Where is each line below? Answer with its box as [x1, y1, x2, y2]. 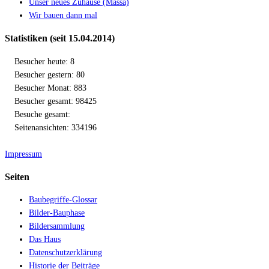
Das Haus [29, 235, 61, 244]
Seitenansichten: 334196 [5, 122, 97, 132]
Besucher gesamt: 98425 [5, 96, 97, 106]
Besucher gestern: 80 [5, 70, 85, 79]
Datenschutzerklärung [29, 248, 102, 258]
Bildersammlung [29, 222, 85, 231]
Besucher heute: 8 [5, 56, 74, 66]
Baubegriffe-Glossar [29, 195, 97, 205]
